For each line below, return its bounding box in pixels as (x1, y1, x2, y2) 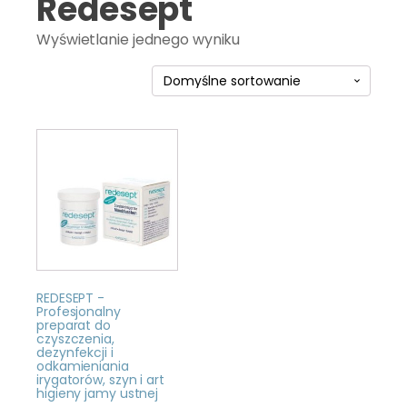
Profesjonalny (36, 303, 121, 322)
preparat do (36, 316, 111, 335)
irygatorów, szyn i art (36, 371, 164, 390)
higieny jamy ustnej (36, 384, 159, 403)
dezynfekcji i (36, 343, 114, 362)
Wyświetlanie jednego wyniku (36, 29, 241, 51)
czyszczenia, (36, 330, 114, 349)
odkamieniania (36, 357, 129, 376)
